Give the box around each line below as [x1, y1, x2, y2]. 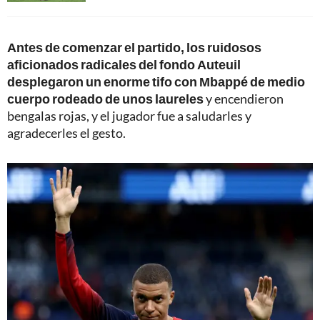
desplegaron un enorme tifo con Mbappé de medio [7, 73, 305, 89]
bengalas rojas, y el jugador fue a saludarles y [7, 107, 251, 124]
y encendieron [204, 90, 284, 106]
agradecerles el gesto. [7, 124, 126, 141]
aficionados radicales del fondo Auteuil [7, 56, 241, 72]
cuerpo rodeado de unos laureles [7, 90, 204, 106]
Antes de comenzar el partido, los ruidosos [7, 39, 261, 55]
